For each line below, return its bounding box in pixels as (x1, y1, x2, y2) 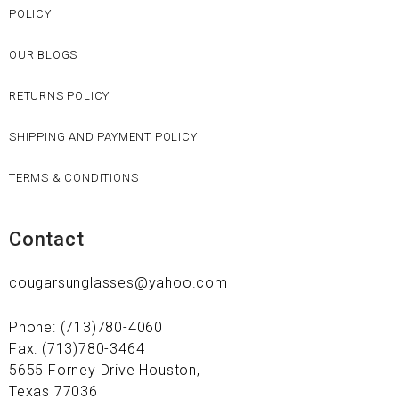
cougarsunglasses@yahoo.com (9, 274, 228, 291)
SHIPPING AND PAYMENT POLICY (9, 130, 198, 143)
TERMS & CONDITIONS (9, 171, 139, 184)
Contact (9, 228, 85, 250)
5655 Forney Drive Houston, (9, 362, 200, 379)
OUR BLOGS (9, 48, 78, 61)
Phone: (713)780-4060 (9, 319, 163, 336)
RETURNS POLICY (9, 89, 110, 102)
